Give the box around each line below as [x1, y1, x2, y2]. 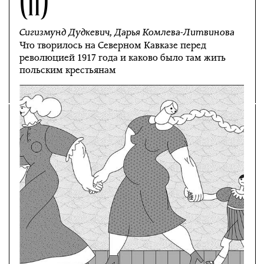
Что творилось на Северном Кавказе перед [19, 39, 207, 51]
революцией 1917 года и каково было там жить [19, 51, 226, 64]
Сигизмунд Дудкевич [19, 26, 110, 38]
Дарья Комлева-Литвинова [114, 26, 235, 38]
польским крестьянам [19, 64, 117, 76]
